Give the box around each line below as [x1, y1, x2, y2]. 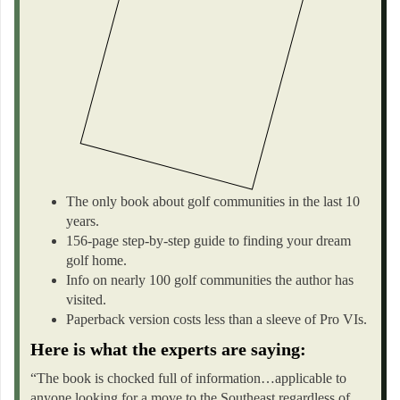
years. [66, 213, 99, 229]
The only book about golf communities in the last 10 [66, 194, 360, 210]
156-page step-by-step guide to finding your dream [66, 233, 351, 249]
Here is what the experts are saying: [30, 339, 306, 360]
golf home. [66, 253, 127, 269]
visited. [66, 292, 106, 308]
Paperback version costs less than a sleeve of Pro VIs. [66, 312, 367, 328]
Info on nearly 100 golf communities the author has [66, 272, 354, 288]
